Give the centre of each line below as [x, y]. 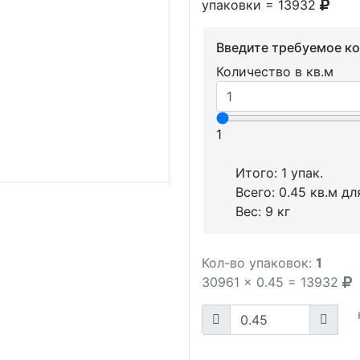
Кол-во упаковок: [256, 262]
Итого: [259, 172]
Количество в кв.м [275, 71]
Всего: [258, 192]
